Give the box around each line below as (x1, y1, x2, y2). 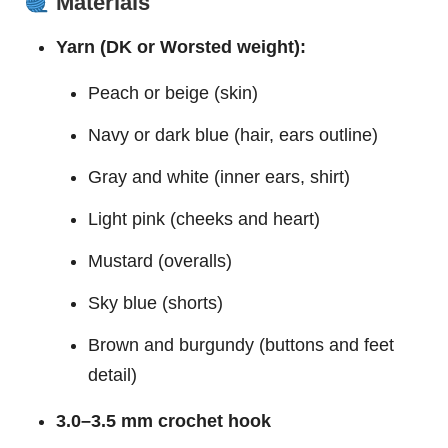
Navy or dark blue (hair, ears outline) (88, 125, 378, 146)
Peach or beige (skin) (88, 83, 258, 104)
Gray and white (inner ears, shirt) (88, 167, 350, 188)
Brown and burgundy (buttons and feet (88, 335, 394, 356)
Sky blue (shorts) (88, 293, 223, 314)
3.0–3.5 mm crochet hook (56, 411, 271, 432)
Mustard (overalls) (88, 251, 232, 272)
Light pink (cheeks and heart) (88, 209, 320, 230)
